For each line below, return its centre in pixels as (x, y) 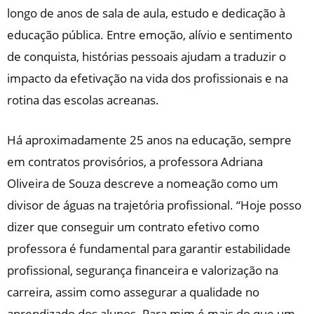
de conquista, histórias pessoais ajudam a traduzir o (146, 56)
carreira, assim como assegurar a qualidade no (133, 292)
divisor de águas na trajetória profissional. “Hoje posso (154, 205)
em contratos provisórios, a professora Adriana (135, 162)
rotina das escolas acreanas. (83, 100)
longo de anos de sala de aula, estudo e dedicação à (146, 13)
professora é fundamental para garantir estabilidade (149, 248)
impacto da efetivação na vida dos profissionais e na (148, 78)
